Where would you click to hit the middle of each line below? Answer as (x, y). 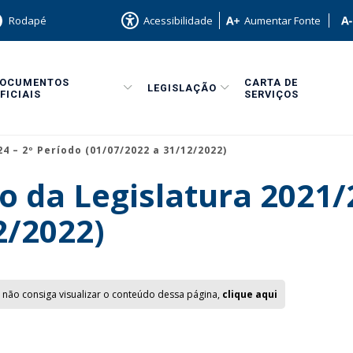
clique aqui (250, 294)
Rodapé (28, 20)
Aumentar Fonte (282, 20)
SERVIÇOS (271, 94)
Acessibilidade (178, 20)
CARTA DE (271, 82)
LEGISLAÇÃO (182, 88)
